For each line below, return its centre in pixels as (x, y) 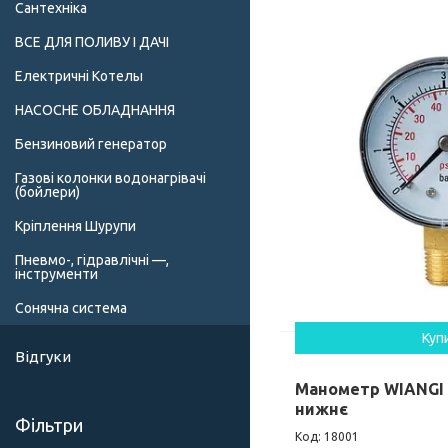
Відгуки (43, 357)
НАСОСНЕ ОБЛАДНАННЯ (95, 110)
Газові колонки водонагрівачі (110, 178)
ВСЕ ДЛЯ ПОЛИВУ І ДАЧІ (92, 42)
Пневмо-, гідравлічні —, (92, 260)
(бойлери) (47, 192)
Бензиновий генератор (91, 144)
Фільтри (49, 425)
